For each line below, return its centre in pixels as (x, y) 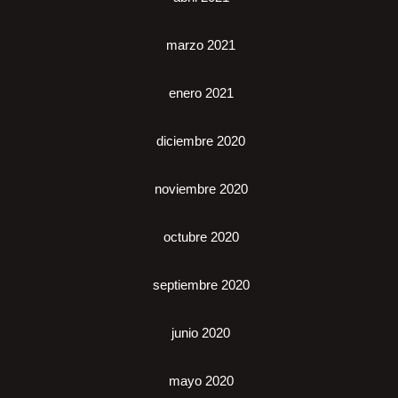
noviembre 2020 (201, 189)
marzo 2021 (201, 45)
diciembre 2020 (201, 141)
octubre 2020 (201, 237)
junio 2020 (201, 333)
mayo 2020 (201, 381)
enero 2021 (201, 93)
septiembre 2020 (201, 285)
